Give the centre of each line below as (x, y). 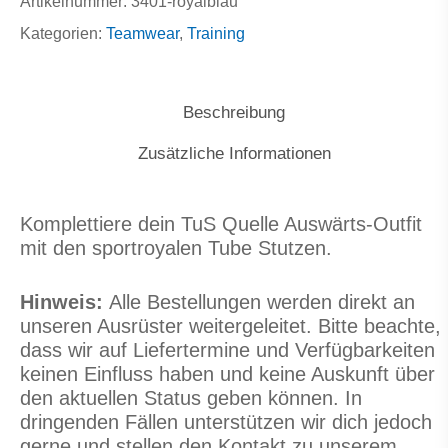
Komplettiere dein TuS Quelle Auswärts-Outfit (221, 224)
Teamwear (142, 33)
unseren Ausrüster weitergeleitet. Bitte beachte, (230, 326)
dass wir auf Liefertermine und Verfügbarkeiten (227, 350)
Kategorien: (63, 33)
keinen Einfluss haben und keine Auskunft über (227, 374)
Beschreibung (234, 112)
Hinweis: (64, 302)
